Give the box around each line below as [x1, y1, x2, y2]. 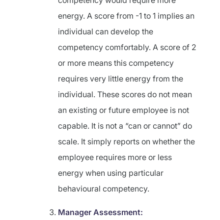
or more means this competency [58, 58, 174, 68]
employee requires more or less [58, 152, 172, 162]
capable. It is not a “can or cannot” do [58, 121, 192, 131]
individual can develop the [58, 27, 153, 36]
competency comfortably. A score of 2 [58, 42, 196, 52]
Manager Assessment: [58, 207, 143, 217]
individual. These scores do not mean [58, 89, 192, 99]
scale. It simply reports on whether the [58, 137, 195, 146]
